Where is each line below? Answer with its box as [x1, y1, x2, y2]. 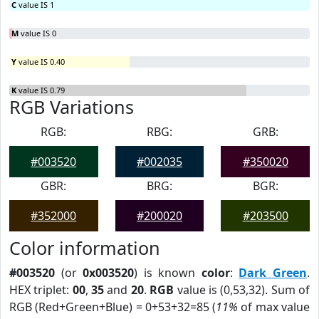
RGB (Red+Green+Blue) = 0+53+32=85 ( [9, 299, 216, 315]
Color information [9, 236, 160, 260]
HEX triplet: [9, 282, 73, 298]
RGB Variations [9, 95, 134, 119]
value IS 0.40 [16, 56, 65, 67]
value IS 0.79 [16, 85, 65, 95]
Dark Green [239, 265, 308, 281]
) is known [134, 265, 202, 281]
